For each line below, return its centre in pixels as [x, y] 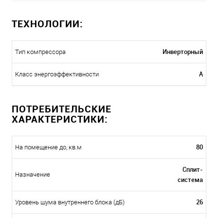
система [190, 180]
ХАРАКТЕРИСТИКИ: [60, 119]
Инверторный [183, 52]
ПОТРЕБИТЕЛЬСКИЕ [62, 109]
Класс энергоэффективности [57, 74]
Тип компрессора [40, 52]
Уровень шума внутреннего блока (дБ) [70, 202]
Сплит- [193, 170]
